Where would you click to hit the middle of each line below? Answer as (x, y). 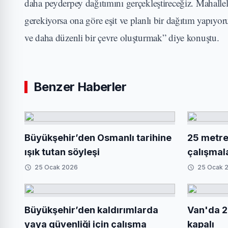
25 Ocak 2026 (56, 167)
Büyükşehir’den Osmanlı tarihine (98, 138)
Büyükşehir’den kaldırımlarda (91, 210)
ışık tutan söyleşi (62, 152)
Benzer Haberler (80, 87)
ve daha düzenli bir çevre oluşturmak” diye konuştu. (122, 37)
